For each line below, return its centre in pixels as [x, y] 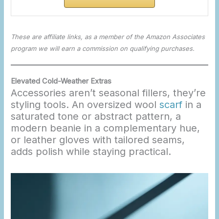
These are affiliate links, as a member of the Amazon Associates [108, 37]
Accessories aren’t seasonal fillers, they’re [109, 93]
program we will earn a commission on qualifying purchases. [103, 49]
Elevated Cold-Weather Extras [61, 81]
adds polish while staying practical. [91, 152]
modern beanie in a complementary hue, [106, 128]
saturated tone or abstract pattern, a [96, 117]
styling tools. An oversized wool [85, 105]
